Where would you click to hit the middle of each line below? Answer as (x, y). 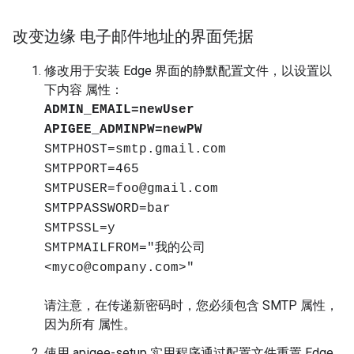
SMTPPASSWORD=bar (107, 209)
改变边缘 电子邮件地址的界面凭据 (133, 36)
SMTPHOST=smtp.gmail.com (135, 149)
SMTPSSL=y (80, 228)
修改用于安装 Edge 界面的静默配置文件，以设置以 (188, 71)
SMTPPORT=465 (92, 169)
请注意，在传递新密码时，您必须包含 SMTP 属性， (191, 305)
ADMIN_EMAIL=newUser (119, 110)
